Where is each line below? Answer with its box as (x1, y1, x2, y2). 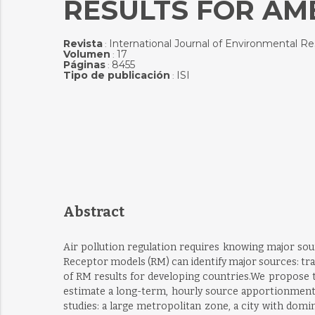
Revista (63, 37, 103, 50)
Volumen (63, 48, 110, 60)
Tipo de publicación (63, 69, 170, 82)
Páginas (63, 58, 105, 71)
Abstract (63, 203, 124, 220)
